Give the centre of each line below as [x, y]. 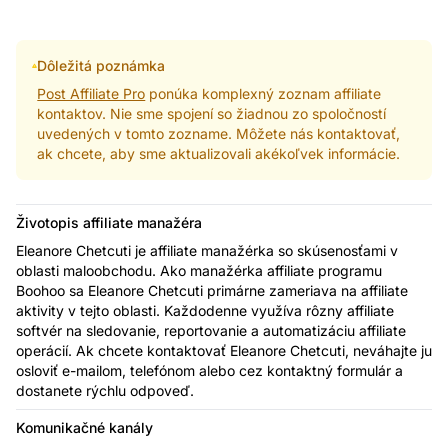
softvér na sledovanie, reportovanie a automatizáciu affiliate [211, 330]
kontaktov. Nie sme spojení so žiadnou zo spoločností [212, 113]
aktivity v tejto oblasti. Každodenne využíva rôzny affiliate [205, 310]
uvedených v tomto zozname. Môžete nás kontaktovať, [219, 133]
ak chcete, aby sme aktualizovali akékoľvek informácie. [219, 153]
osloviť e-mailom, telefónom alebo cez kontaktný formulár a [209, 370]
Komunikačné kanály [84, 427]
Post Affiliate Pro [91, 93]
